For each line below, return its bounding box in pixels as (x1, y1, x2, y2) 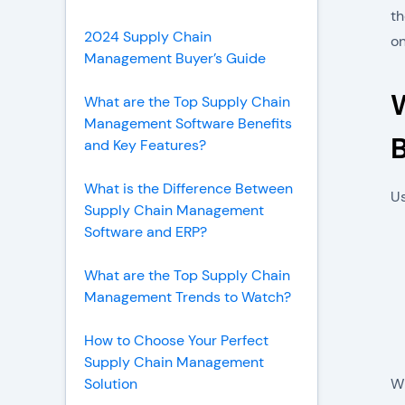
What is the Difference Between (84, 179, 293, 198)
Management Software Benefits (84, 114, 292, 133)
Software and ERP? (84, 222, 207, 241)
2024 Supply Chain (84, 27, 212, 46)
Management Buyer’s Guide (84, 49, 266, 68)
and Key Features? (84, 136, 206, 155)
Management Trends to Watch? (84, 287, 291, 306)
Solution (84, 374, 137, 393)
